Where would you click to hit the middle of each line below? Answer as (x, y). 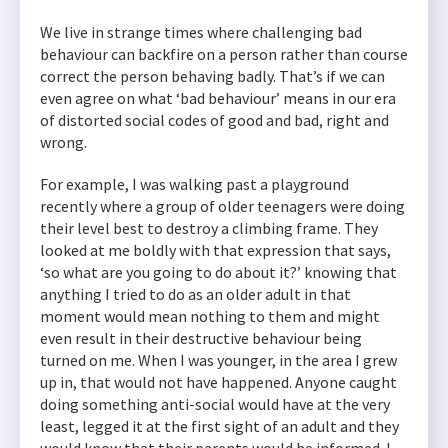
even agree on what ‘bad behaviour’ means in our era (218, 98)
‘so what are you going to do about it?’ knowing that (218, 272)
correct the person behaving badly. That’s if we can (212, 76)
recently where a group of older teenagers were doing (222, 206)
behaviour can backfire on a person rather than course (224, 54)
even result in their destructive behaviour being (201, 338)
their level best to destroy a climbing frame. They (209, 228)
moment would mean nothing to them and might (210, 316)
